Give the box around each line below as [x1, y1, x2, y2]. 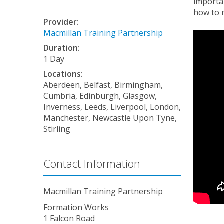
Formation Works [43, 202, 109, 213]
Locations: [43, 68, 83, 79]
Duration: [43, 42, 80, 53]
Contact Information [43, 156, 140, 171]
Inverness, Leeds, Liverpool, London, [43, 101, 181, 112]
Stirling [43, 123, 70, 134]
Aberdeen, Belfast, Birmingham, [43, 79, 163, 90]
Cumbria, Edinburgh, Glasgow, [43, 90, 157, 101]
